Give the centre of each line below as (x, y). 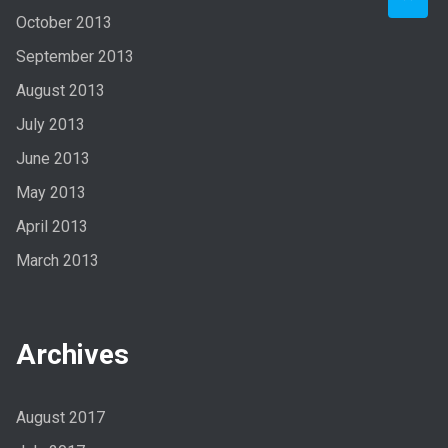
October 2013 (63, 23)
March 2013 (57, 261)
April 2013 (51, 227)
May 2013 (50, 193)
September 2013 (74, 57)
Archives (72, 355)
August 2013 (60, 91)
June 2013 (52, 159)
